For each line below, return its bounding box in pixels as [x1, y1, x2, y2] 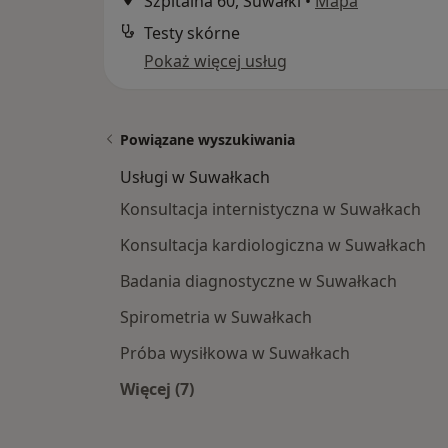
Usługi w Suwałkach [120, 166, 270, 189]
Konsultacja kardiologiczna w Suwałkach [120, 234, 426, 257]
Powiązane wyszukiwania [120, 130, 295, 150]
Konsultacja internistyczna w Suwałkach [120, 198, 421, 221]
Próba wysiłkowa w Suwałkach [120, 342, 350, 365]
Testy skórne [144, 22, 240, 45]
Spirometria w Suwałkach [120, 306, 312, 329]
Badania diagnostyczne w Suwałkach [120, 270, 397, 293]
